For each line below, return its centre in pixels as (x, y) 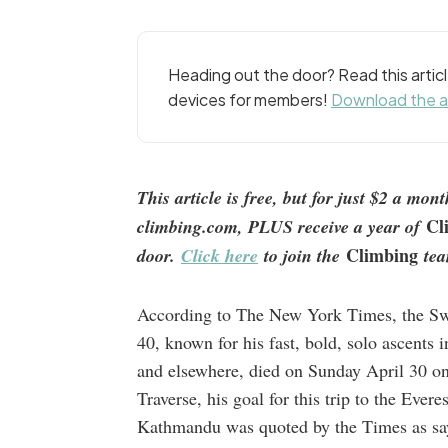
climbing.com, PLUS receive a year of (281, 226)
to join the (302, 255)
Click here (219, 255)
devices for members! (249, 99)
